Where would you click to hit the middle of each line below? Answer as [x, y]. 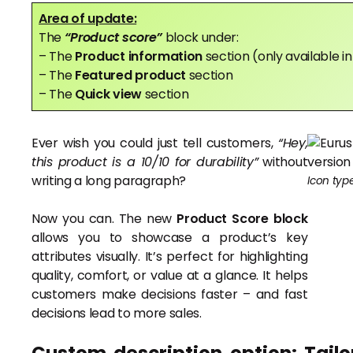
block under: [202, 38]
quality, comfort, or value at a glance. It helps [170, 276]
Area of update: [88, 19]
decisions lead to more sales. [117, 314]
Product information [140, 57]
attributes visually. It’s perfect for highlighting [170, 257]
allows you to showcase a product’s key [170, 238]
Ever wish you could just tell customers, [155, 143]
